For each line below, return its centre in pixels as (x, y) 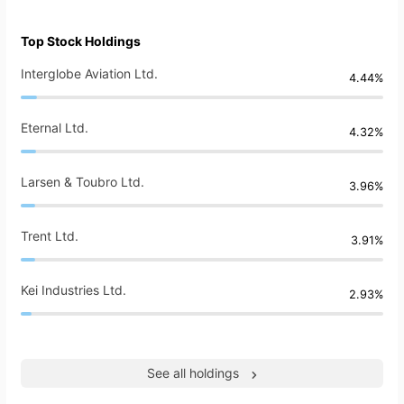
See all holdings (193, 373)
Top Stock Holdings (81, 41)
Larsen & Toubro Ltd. (83, 182)
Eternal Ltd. (55, 128)
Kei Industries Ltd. (73, 290)
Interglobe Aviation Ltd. (89, 74)
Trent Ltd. (50, 236)
